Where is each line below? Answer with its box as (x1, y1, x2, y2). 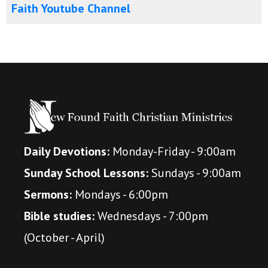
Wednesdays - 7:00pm (95, 208, 208, 224)
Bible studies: (24, 208, 95, 224)
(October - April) (24, 229, 105, 245)
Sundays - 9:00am (148, 165, 241, 181)
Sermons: (24, 186, 72, 202)
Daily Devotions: (24, 143, 109, 159)
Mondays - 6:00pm (72, 186, 168, 202)
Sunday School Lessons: (24, 165, 148, 181)
